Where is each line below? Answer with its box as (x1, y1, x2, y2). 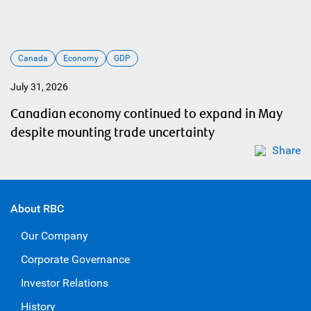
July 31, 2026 (10, 81, 68, 92)
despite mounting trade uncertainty (10, 125, 215, 141)
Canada (18, 53, 48, 63)
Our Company (21, 229, 88, 242)
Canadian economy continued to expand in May (10, 106, 283, 122)
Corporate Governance (21, 253, 130, 266)
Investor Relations (21, 276, 108, 289)
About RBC (10, 202, 64, 215)
